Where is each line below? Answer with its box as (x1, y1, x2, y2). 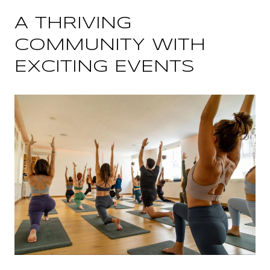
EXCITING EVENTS (14, 58, 195, 75)
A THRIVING (14, 15, 131, 32)
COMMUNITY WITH (14, 37, 206, 54)
